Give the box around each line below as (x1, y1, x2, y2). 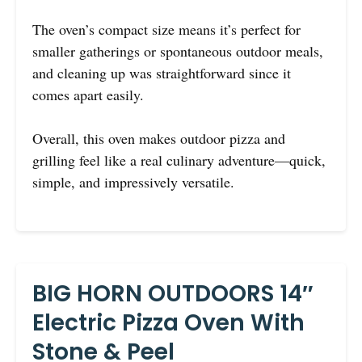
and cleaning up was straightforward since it (32, 62, 291, 82)
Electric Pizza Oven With (32, 306, 305, 339)
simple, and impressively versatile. (32, 171, 234, 192)
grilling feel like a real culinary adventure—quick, (32, 149, 326, 170)
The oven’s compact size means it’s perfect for (32, 19, 301, 39)
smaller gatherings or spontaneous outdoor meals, (32, 40, 323, 61)
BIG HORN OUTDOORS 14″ (32, 277, 313, 309)
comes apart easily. (32, 84, 144, 104)
